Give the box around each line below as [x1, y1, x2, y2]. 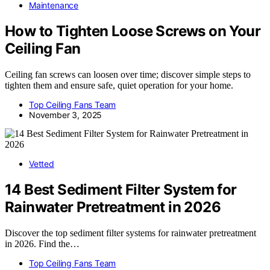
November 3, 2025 [29, 109, 102, 120]
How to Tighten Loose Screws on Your [5, 22, 260, 40]
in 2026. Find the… [5, 238, 80, 249]
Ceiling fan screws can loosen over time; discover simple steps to [5, 69, 251, 80]
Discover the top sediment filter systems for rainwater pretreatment [5, 227, 256, 238]
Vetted [29, 158, 54, 169]
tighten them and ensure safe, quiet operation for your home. [5, 80, 233, 90]
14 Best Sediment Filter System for [5, 180, 237, 198]
